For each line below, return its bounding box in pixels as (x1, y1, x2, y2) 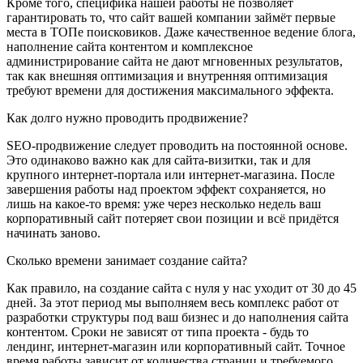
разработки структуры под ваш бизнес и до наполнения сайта (6, 310, 348, 325)
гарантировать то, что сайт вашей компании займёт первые (6, 11, 335, 25)
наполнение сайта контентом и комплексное (6, 40, 253, 54)
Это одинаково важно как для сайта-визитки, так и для (6, 153, 310, 168)
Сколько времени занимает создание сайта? (6, 254, 247, 268)
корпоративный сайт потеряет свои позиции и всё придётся (6, 211, 339, 226)
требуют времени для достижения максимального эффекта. (6, 83, 334, 98)
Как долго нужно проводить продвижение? (6, 111, 248, 126)
